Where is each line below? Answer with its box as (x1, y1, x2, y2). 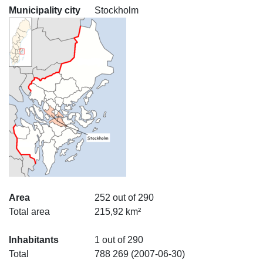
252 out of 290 (95, 193, 154, 203)
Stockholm (95, 5, 139, 15)
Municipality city (9, 5, 80, 15)
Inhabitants (9, 235, 59, 245)
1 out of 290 (95, 235, 143, 245)
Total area (9, 207, 50, 217)
